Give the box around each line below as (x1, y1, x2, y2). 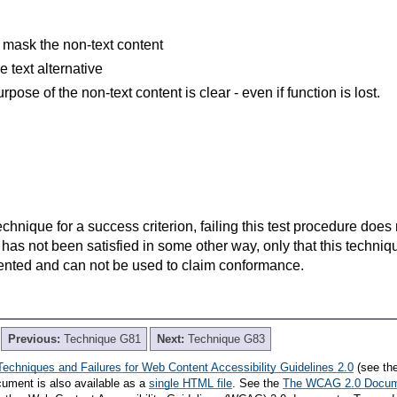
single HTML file (149, 376, 232, 390)
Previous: (7, 331, 64, 346)
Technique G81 (63, 331, 141, 346)
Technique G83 (187, 331, 265, 346)
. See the (232, 376, 283, 390)
